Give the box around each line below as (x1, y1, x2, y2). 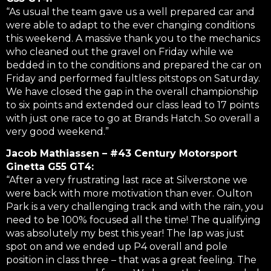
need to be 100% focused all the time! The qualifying (6, 214, 261, 226)
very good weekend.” (6, 125, 109, 137)
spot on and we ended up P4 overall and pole (6, 241, 227, 253)
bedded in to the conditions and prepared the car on (6, 59, 261, 71)
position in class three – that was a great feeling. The (6, 254, 256, 266)
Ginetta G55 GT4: (6, 161, 94, 173)
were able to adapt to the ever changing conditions (6, 19, 255, 31)
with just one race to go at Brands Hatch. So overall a (6, 112, 260, 124)
